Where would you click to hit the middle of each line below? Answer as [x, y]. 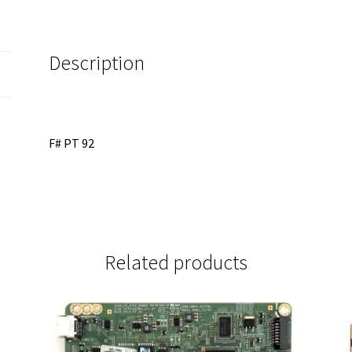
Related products [176, 262]
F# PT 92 [72, 143]
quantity [143, 28]
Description [97, 63]
